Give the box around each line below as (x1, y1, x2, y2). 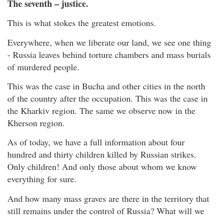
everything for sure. (7, 173, 77, 185)
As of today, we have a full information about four (7, 136, 185, 148)
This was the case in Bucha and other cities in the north (7, 80, 205, 92)
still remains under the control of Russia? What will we (7, 204, 204, 217)
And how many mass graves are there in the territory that (7, 192, 209, 204)
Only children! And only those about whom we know (7, 161, 197, 173)
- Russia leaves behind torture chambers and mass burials (7, 48, 211, 60)
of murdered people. (7, 60, 80, 73)
